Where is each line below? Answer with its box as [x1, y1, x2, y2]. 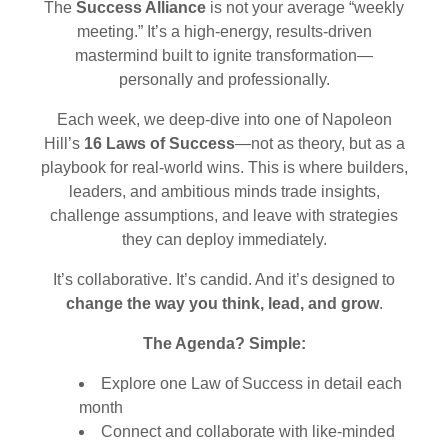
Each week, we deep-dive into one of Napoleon [56, 111, 392, 128]
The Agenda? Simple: [142, 335, 306, 352]
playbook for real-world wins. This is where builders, [40, 159, 408, 176]
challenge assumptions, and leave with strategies [50, 207, 398, 224]
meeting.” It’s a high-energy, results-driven [76, 23, 372, 40]
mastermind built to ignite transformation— [75, 47, 373, 64]
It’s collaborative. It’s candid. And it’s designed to [53, 271, 395, 288]
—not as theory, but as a [234, 135, 405, 152]
